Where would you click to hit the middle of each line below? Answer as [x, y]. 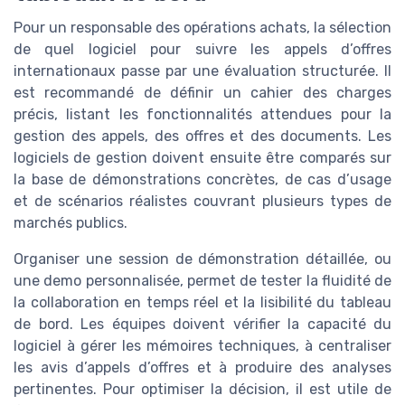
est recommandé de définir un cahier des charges [202, 92]
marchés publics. [71, 222]
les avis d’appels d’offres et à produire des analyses [202, 367]
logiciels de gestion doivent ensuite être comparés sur [202, 157]
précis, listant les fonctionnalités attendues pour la [202, 114]
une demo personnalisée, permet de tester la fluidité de [202, 280]
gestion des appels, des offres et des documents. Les [202, 136]
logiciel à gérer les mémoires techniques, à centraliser [202, 345]
